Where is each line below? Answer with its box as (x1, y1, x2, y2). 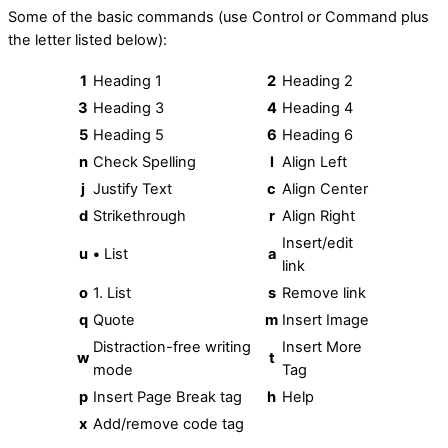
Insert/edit (282, 233, 353, 252)
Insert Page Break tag (93, 387, 242, 406)
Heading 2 (282, 71, 353, 90)
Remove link (282, 283, 366, 302)
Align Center (282, 179, 368, 198)
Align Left (282, 152, 347, 171)
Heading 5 (93, 125, 164, 144)
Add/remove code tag (93, 414, 244, 433)
